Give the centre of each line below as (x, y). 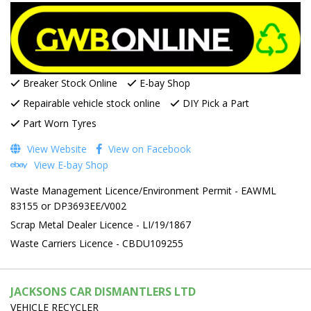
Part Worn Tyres (58, 124)
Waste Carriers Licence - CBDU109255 (97, 244)
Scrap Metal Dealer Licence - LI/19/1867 (101, 225)
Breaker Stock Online (69, 83)
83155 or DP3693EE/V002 (68, 206)
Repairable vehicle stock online (90, 103)
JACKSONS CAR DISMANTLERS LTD (103, 292)
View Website (56, 149)
